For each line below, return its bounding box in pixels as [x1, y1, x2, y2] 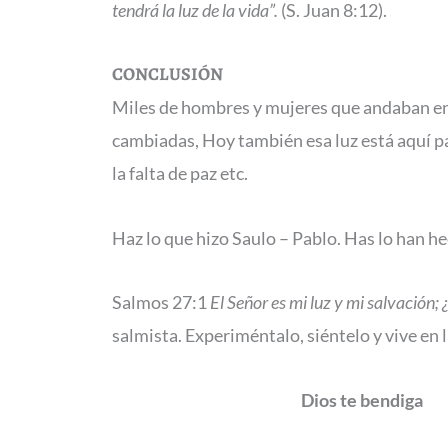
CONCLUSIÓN [112, 62, 223, 86]
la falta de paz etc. [112, 162, 248, 184]
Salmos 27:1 [112, 291, 210, 313]
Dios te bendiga [301, 388, 423, 411]
